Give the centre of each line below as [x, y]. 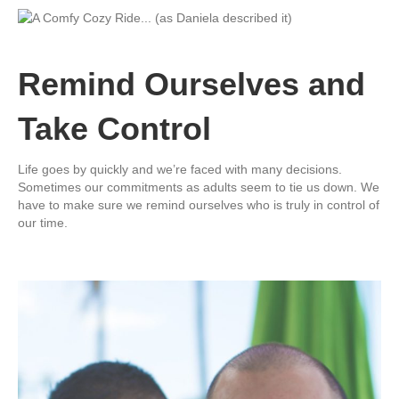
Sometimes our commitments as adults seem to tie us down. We [199, 187]
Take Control [114, 128]
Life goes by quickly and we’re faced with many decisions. [180, 169]
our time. [43, 222]
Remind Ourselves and [191, 84]
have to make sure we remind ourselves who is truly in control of [199, 204]
